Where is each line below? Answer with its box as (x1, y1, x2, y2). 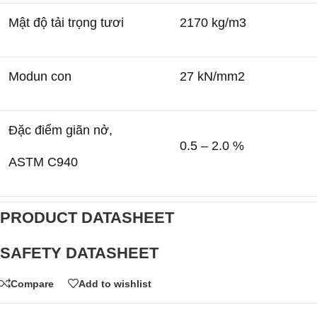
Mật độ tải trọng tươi (8, 16, 124, 30)
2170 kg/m (180, 16, 239, 30)
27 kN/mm (180, 69, 238, 84)
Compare (11, 277, 54, 289)
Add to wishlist (79, 277, 151, 289)
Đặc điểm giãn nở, (8, 123, 113, 138)
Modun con (8, 69, 71, 84)
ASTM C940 (8, 155, 78, 170)
